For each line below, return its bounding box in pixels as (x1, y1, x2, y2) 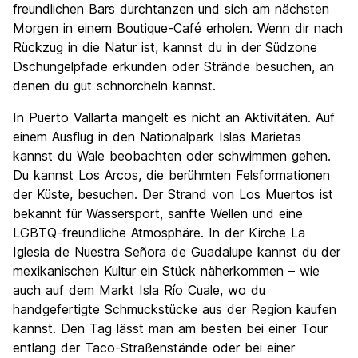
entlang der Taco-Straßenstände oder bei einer (13, 340, 295, 356)
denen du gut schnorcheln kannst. (13, 78, 216, 93)
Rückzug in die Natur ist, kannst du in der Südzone (13, 39, 317, 55)
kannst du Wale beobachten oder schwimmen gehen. (13, 148, 331, 164)
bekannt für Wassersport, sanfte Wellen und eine (13, 205, 303, 221)
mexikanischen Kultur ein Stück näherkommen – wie (13, 263, 320, 279)
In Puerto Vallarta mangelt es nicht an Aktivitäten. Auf (13, 109, 335, 125)
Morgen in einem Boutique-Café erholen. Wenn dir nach (13, 20, 343, 36)
